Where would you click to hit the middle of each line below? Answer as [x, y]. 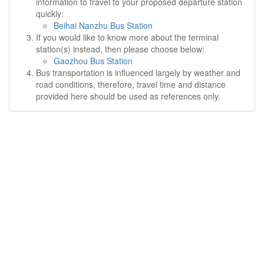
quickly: [50, 14]
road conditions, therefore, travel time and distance [131, 84]
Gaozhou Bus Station [93, 61]
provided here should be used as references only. [128, 96]
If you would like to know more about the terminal [127, 37]
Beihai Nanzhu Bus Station [103, 25]
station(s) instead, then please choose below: [120, 49]
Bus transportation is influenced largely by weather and [138, 72]
